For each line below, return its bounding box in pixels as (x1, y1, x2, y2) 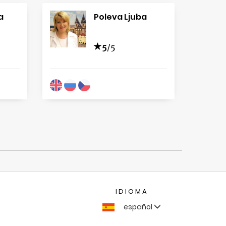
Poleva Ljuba (94, 11, 147, 23)
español (124, 202, 154, 212)
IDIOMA (115, 187, 148, 196)
